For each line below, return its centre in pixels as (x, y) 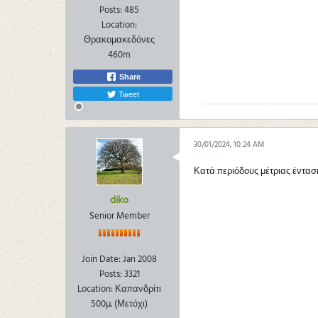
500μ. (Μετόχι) (119, 304)
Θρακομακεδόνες (119, 40)
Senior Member (119, 216)
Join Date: (101, 259)
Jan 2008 (140, 259)
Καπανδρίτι (138, 289)
